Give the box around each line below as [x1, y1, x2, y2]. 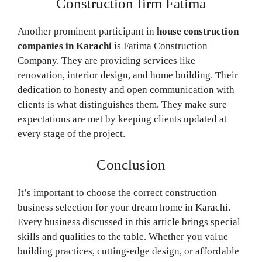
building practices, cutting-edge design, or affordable [18, 245, 239, 257]
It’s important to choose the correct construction [18, 187, 218, 198]
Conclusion [96, 156, 166, 173]
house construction [157, 26, 239, 37]
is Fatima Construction [112, 40, 208, 52]
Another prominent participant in [18, 26, 157, 37]
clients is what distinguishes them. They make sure [18, 99, 227, 111]
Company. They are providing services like [18, 55, 196, 67]
